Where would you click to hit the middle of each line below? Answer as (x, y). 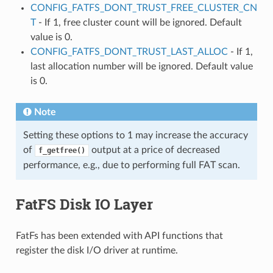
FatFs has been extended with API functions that (119, 236)
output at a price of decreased (154, 150)
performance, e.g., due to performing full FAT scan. (131, 165)
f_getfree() (62, 150)
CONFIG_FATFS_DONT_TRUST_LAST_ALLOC (129, 51)
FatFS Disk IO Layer (84, 204)
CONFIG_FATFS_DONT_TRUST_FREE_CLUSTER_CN (144, 8)
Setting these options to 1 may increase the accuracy (135, 135)
